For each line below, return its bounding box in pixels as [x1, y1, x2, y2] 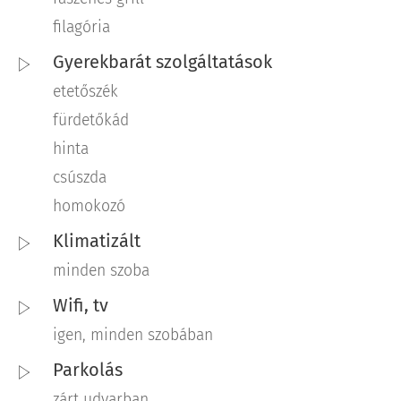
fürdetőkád [53, 111, 129, 131]
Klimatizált [53, 230, 141, 252]
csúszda [53, 168, 107, 188]
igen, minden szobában [53, 326, 213, 346]
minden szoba [53, 261, 149, 281]
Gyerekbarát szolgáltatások [53, 51, 272, 73]
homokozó [53, 197, 125, 217]
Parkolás [53, 359, 123, 381]
